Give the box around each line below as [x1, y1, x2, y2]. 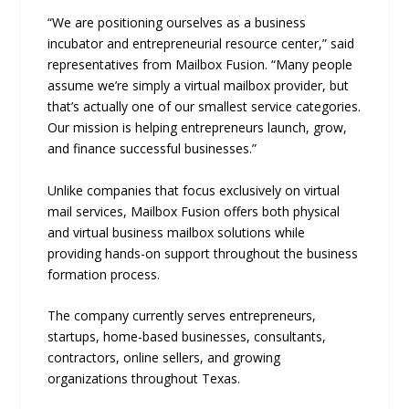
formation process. [47, 265, 161, 283]
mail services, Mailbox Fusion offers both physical [47, 202, 341, 220]
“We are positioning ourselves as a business [47, 14, 307, 32]
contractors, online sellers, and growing [47, 349, 281, 367]
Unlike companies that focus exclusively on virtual [47, 181, 341, 199]
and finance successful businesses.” [47, 140, 257, 158]
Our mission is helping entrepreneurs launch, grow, [47, 119, 348, 137]
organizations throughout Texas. [47, 370, 241, 388]
